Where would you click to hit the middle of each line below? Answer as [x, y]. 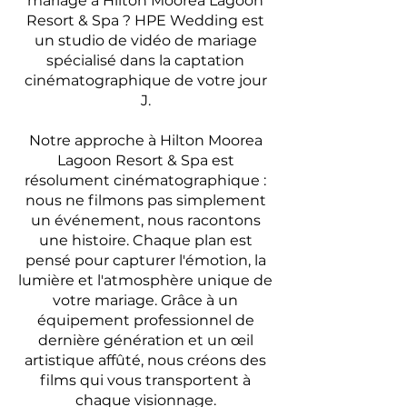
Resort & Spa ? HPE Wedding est [145, 20]
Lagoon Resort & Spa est [145, 160]
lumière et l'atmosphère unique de [145, 280]
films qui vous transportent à [145, 380]
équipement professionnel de [145, 320]
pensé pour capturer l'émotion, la [145, 260]
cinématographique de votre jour [145, 80]
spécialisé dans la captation [145, 60]
